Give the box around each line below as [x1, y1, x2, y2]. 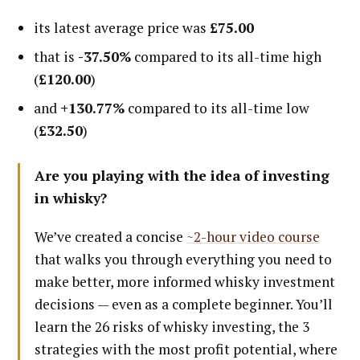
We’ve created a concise [35, 227, 186, 246]
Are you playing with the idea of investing [35, 166, 329, 185]
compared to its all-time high [131, 47, 322, 66]
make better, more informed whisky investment [35, 272, 335, 291]
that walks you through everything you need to [35, 249, 332, 268]
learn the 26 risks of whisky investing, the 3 [35, 317, 309, 336]
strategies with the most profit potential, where [35, 339, 337, 358]
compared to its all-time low [125, 98, 310, 117]
